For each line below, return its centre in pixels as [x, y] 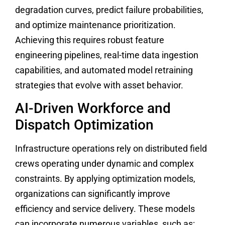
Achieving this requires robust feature [90, 40]
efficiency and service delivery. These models [105, 209]
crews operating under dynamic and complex [104, 164]
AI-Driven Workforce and [93, 108]
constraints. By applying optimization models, [105, 179]
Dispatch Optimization [84, 125]
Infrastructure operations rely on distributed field [111, 149]
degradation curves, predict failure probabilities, [109, 10]
